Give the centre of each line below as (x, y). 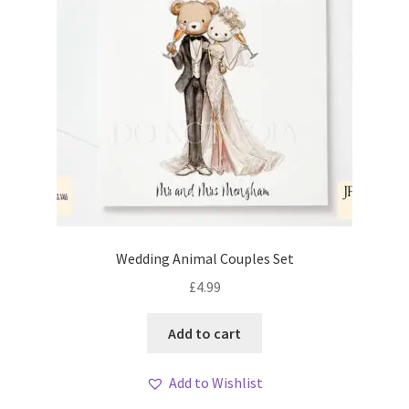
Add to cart (204, 333)
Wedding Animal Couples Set (204, 259)
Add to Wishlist (216, 383)
